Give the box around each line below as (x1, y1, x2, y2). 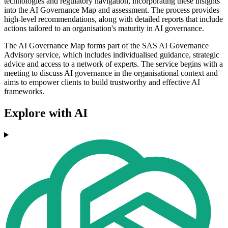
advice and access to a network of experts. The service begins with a (4, 60, 223, 69)
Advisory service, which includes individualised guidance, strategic (4, 50, 219, 60)
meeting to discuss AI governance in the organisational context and (4, 69, 218, 78)
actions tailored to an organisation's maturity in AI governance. (4, 24, 204, 33)
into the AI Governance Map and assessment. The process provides (4, 6, 219, 15)
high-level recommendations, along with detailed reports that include (4, 15, 223, 24)
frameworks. (4, 87, 44, 96)
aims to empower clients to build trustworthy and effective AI (4, 78, 200, 87)
